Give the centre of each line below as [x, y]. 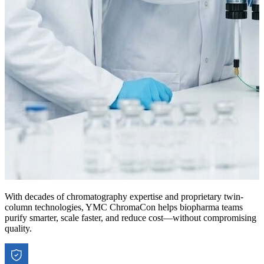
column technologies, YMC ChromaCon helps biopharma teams [124, 207]
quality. [18, 229]
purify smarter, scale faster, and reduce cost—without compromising [131, 218]
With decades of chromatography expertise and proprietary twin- [124, 197]
